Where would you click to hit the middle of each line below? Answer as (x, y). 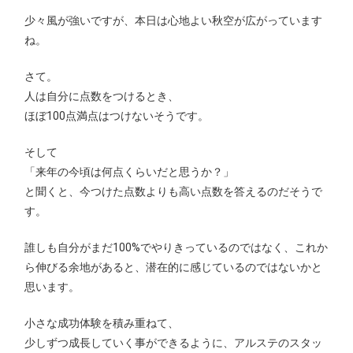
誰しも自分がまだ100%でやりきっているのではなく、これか (176, 247)
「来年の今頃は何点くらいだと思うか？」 (130, 171)
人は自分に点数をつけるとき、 (102, 96)
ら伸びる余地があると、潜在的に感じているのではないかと (174, 267)
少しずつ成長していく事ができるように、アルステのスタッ (174, 342)
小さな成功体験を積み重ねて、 (102, 323)
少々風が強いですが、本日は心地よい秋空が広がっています (174, 20)
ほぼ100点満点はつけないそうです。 (117, 115)
